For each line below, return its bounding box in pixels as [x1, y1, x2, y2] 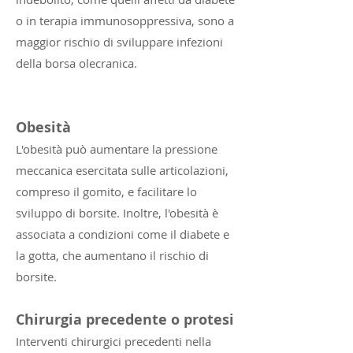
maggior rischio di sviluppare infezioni [16, 34, 223, 50]
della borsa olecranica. [16, 55, 137, 71]
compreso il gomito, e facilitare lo [16, 184, 197, 199]
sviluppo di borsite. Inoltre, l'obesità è [16, 205, 218, 221]
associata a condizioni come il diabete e [16, 226, 229, 242]
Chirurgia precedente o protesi [16, 310, 234, 329]
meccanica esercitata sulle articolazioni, [16, 162, 229, 178]
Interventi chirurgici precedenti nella [16, 333, 211, 349]
